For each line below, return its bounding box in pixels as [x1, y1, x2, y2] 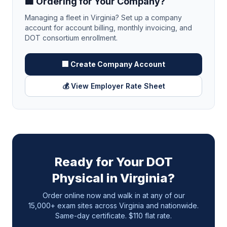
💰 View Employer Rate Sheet [62, 82, 165, 90]
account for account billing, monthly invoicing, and [25, 23, 192, 32]
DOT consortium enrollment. [25, 33, 118, 42]
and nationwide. [144, 201, 199, 210]
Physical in [52, 171, 120, 185]
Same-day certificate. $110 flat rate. [55, 211, 172, 220]
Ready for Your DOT [54, 155, 173, 169]
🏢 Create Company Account [62, 60, 165, 68]
